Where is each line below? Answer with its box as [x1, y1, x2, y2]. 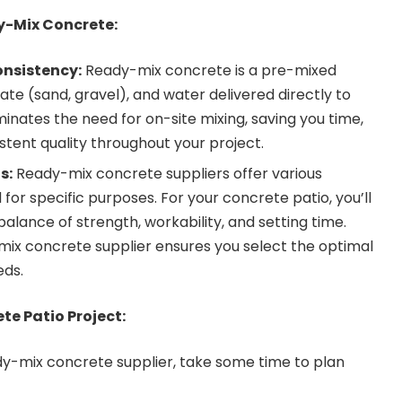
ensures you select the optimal [152, 235, 373, 257]
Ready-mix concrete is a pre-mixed [82, 59, 336, 81]
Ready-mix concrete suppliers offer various [13, 162, 322, 184]
